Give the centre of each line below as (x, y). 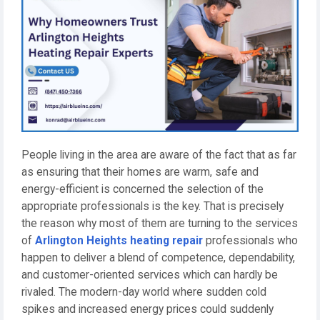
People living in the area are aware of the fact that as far (159, 155)
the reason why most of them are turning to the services (160, 224)
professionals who (250, 241)
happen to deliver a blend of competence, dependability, (158, 258)
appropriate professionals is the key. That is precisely (152, 207)
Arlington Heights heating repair (119, 241)
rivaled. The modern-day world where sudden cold (144, 292)
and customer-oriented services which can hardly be (150, 275)
